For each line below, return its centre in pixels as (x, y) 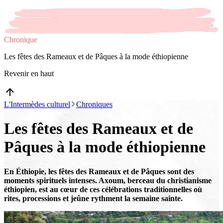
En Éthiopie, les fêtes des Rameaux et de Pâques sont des (99, 171)
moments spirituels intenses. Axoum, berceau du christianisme (108, 180)
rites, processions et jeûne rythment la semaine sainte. (93, 198)
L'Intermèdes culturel (37, 104)
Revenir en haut (29, 73)
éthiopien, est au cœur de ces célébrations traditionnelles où (103, 189)
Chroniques (94, 104)
